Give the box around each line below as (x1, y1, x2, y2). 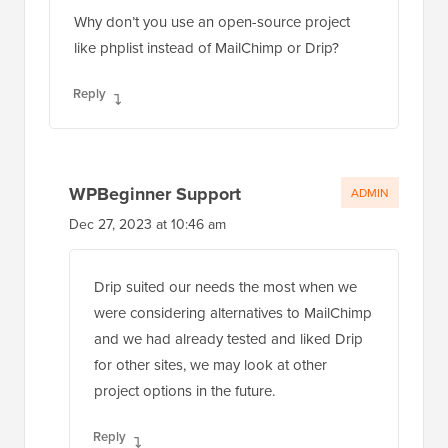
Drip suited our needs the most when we (94, 276, 357, 298)
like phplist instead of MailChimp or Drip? (74, 37, 339, 59)
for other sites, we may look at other (94, 354, 327, 376)
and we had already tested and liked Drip (94, 328, 363, 350)
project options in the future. (94, 380, 275, 402)
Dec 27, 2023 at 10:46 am (69, 214, 226, 235)
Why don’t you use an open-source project (74, 11, 350, 33)
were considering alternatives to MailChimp (94, 302, 372, 324)
